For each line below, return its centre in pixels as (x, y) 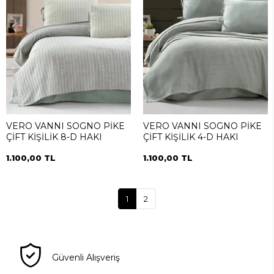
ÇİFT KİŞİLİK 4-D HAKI (191, 137)
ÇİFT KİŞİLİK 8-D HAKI (54, 137)
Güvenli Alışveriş (86, 258)
